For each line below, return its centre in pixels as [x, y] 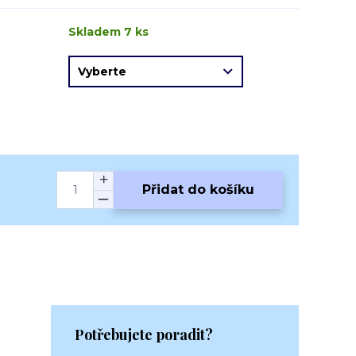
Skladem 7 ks [108, 32]
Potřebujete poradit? [144, 335]
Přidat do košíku [198, 190]
